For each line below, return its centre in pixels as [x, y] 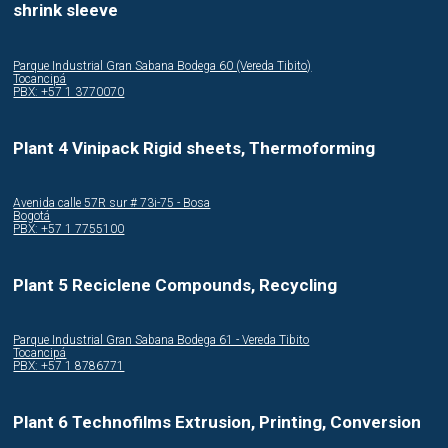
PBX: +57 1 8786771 [69, 366]
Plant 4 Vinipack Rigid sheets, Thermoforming [194, 147]
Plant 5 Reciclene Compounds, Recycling [175, 284]
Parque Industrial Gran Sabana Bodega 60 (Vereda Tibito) [162, 66]
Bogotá [32, 216]
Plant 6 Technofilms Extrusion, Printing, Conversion [217, 422]
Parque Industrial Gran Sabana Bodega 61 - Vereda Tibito [161, 340]
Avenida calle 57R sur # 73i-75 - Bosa [112, 203]
